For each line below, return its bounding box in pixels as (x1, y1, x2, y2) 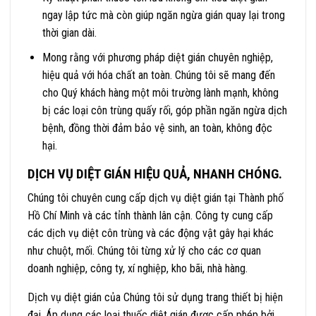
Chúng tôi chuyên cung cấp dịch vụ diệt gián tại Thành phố (28, 191, 284, 205)
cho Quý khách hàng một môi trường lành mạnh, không (42, 85, 279, 99)
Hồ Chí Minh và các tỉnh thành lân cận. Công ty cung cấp (28, 209, 273, 223)
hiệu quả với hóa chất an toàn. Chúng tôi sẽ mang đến (42, 68, 275, 82)
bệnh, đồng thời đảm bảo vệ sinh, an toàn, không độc (42, 121, 272, 135)
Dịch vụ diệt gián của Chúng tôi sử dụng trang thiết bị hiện (28, 291, 283, 305)
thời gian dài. (42, 26, 97, 40)
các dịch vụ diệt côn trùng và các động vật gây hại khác (28, 226, 274, 241)
